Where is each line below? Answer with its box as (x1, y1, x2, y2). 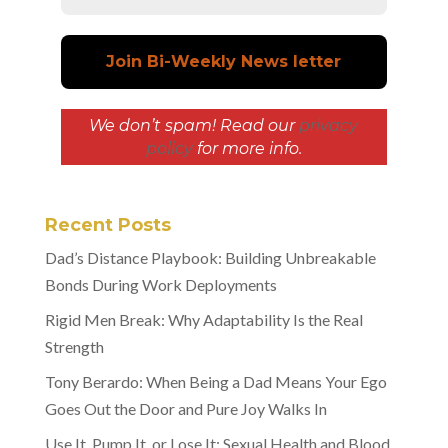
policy (145, 139, 193, 159)
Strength (44, 337, 104, 357)
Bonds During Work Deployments (44, 275, 277, 295)
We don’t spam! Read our (89, 116, 300, 136)
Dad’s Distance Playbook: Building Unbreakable (44, 248, 376, 268)
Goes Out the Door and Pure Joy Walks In (44, 399, 327, 419)
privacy (299, 116, 359, 136)
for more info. (192, 139, 302, 159)
